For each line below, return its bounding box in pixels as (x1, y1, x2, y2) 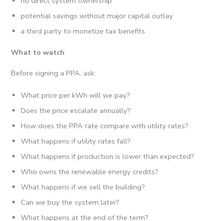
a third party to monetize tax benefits (21, 26, 146, 36)
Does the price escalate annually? (21, 105, 131, 115)
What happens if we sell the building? (21, 182, 146, 192)
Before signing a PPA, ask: (11, 68, 96, 78)
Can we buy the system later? (21, 197, 120, 207)
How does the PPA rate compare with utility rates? (21, 120, 189, 131)
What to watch (11, 47, 65, 57)
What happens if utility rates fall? (21, 136, 131, 146)
